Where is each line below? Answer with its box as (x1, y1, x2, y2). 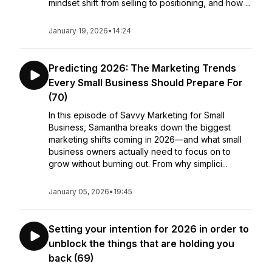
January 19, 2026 (49, 26, 108, 35)
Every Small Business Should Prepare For (49, 76, 243, 89)
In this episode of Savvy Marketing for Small (49, 110, 225, 120)
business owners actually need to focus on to (49, 146, 231, 157)
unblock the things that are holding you (49, 237, 234, 250)
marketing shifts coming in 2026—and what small (49, 134, 242, 144)
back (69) (49, 252, 93, 264)
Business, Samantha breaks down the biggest (49, 122, 231, 132)
